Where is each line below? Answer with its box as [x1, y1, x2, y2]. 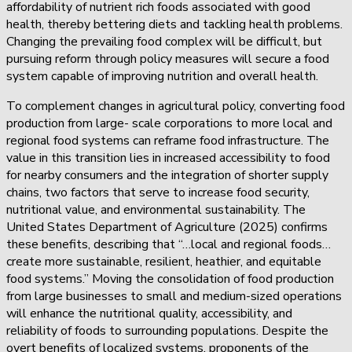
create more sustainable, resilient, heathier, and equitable [6, 252, 321, 270]
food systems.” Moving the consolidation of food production [6, 269, 334, 288]
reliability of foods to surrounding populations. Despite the [6, 321, 328, 339]
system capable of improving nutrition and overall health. [6, 67, 324, 85]
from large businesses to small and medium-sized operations [6, 287, 342, 305]
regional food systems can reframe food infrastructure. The [6, 131, 329, 149]
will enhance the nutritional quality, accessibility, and [6, 304, 292, 322]
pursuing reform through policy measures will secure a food [6, 49, 329, 68]
